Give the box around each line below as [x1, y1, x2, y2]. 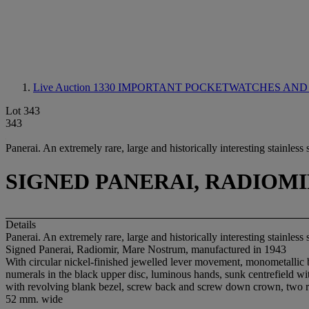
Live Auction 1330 [33, 81, 118, 93]
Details [6, 218, 36, 230]
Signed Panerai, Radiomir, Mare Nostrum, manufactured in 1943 [6, 243, 286, 255]
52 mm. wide [6, 292, 63, 305]
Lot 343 [6, 105, 40, 117]
